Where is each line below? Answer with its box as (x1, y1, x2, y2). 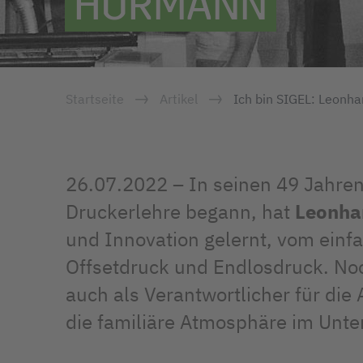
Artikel (160, 91, 202, 107)
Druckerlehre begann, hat (66, 199, 295, 224)
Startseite (66, 91, 124, 107)
